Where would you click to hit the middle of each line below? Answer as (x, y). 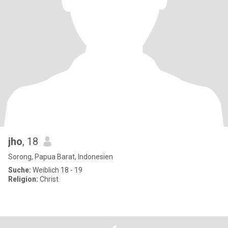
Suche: (20, 170)
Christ (48, 179)
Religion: (23, 179)
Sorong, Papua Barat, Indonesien (61, 157)
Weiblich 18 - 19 (57, 170)
